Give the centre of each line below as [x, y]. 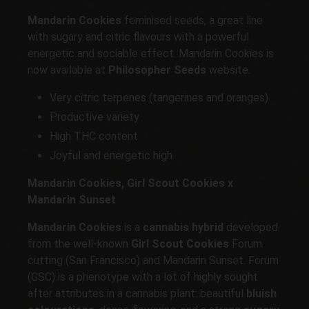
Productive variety [94, 117]
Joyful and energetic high [111, 155]
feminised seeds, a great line [193, 20]
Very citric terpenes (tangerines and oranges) [159, 97]
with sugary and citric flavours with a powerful [138, 37]
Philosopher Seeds [157, 70]
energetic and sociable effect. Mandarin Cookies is [151, 53]
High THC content [94, 136]
